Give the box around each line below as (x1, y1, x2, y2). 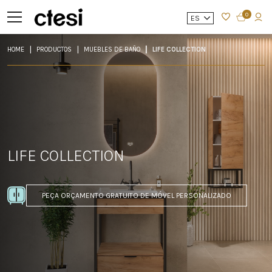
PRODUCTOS (40, 45, 72, 53)
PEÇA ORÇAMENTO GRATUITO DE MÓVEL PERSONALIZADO (42, 191, 231, 200)
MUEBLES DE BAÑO (89, 45, 140, 53)
